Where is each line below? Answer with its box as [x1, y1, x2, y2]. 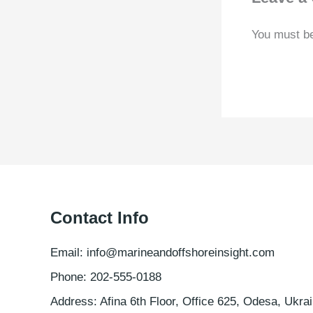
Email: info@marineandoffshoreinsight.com [50, 245, 275, 259]
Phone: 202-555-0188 [50, 270, 161, 284]
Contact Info [50, 208, 149, 228]
